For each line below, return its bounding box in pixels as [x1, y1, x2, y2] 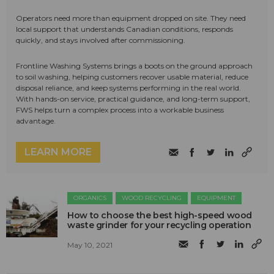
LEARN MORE [24, 146, 92, 158]
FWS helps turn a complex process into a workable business [16, 105, 224, 115]
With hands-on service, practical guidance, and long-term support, [16, 94, 250, 104]
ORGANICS [73, 194, 107, 202]
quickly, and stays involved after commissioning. [16, 35, 185, 45]
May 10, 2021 [67, 240, 113, 250]
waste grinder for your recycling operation [67, 220, 251, 231]
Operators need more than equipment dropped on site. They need [16, 13, 246, 23]
